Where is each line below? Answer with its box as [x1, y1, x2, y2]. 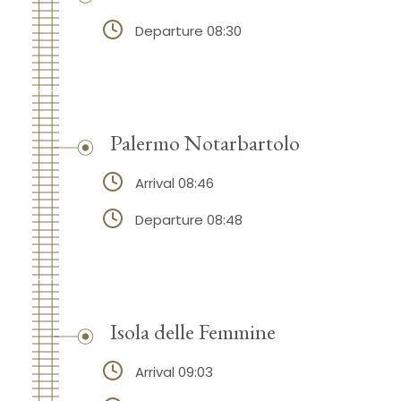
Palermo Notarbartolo [109, 128, 300, 157]
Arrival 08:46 [134, 174, 214, 193]
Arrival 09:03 [134, 362, 213, 381]
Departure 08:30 [134, 21, 242, 41]
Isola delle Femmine [109, 316, 276, 346]
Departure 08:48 [134, 209, 243, 229]
